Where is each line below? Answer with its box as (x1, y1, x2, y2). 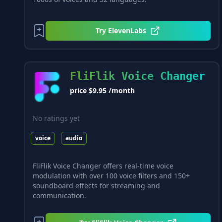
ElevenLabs (108, 25, 147, 35)
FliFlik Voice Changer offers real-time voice (33, 161, 173, 170)
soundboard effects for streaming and (33, 180, 160, 190)
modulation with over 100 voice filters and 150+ (33, 170, 190, 180)
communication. (33, 190, 86, 200)
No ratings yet (33, 113, 80, 123)
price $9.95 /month (70, 86, 135, 96)
